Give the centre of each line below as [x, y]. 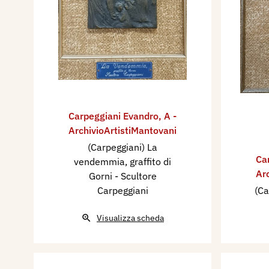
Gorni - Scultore [122, 176]
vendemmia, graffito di [122, 162]
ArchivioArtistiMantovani [122, 131]
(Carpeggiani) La [122, 147]
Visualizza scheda [130, 218]
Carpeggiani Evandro [113, 116]
